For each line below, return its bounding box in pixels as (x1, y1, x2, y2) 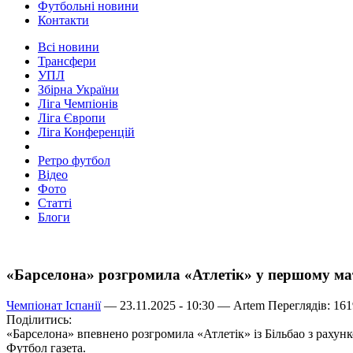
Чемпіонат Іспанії (6, 298, 101, 312)
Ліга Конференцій (38, 125, 135, 139)
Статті (38, 196, 72, 210)
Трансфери (38, 54, 96, 69)
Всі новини (38, 40, 99, 54)
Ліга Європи (38, 111, 106, 125)
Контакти (38, 13, 89, 28)
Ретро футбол (38, 154, 110, 168)
